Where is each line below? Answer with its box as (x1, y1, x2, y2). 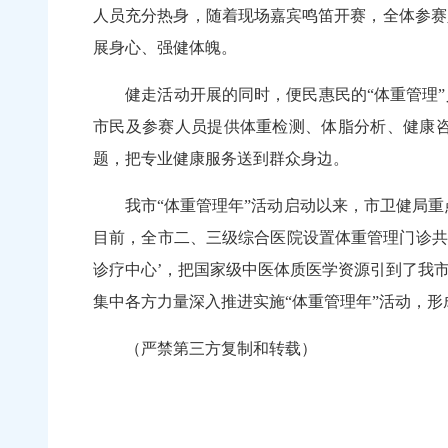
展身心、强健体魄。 (93, 39, 269, 57)
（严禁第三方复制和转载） (93, 340, 317, 358)
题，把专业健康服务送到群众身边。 (93, 150, 349, 168)
